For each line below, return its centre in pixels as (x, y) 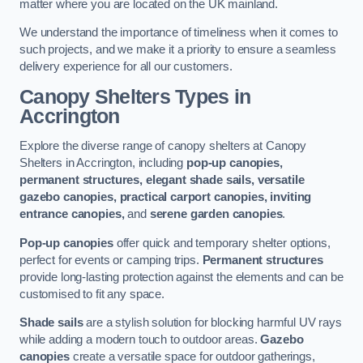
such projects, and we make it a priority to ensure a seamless (178, 50)
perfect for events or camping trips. (111, 260)
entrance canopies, (72, 214)
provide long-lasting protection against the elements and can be (181, 277)
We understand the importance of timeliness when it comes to (179, 33)
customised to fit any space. (92, 294)
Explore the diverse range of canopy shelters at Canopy (163, 146)
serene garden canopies (216, 214)
